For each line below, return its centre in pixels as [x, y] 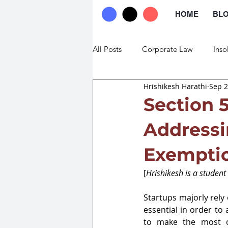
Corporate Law [167, 49]
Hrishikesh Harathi [175, 86]
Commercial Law [142, 90]
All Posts [107, 49]
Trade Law [208, 90]
